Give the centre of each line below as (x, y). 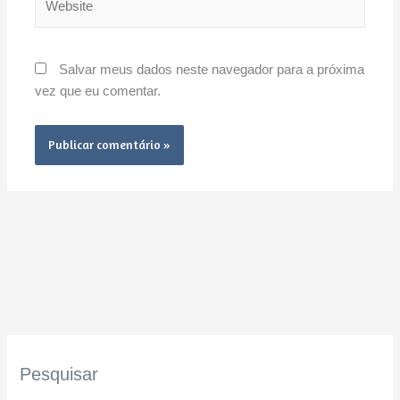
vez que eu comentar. (98, 92)
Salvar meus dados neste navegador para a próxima (212, 70)
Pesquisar (59, 374)
